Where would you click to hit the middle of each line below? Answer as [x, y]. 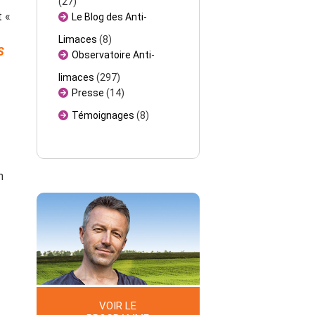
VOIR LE [118, 306]
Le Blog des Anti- [110, 17]
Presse [88, 93]
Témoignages [103, 116]
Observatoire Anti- [114, 55]
